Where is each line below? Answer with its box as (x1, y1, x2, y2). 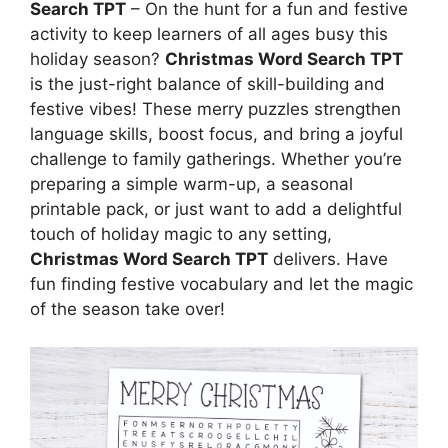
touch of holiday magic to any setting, (30, 223, 332, 244)
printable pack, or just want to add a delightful (30, 198, 402, 219)
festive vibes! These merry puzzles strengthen (30, 98, 401, 119)
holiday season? (30, 48, 165, 69)
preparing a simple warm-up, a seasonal (30, 173, 353, 194)
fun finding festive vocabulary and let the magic (30, 273, 413, 294)
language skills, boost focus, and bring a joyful (30, 123, 403, 144)
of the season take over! (30, 298, 225, 319)
